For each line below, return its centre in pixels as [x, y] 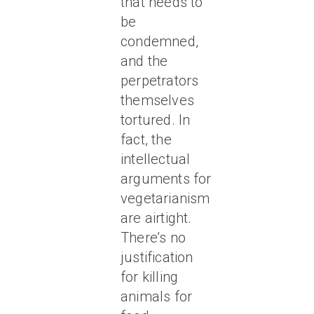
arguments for [166, 179]
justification [157, 257]
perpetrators [160, 81]
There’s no [153, 238]
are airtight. [156, 218]
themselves [157, 100]
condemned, [159, 41]
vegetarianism [165, 198]
